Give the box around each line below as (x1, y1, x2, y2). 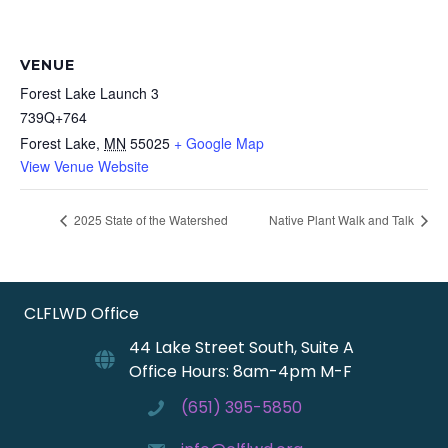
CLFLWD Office (24, 301, 139, 325)
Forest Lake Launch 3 (20, 83, 159, 104)
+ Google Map (174, 133, 264, 154)
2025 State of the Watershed (71, 210, 228, 228)
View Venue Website (20, 156, 149, 177)
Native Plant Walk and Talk (269, 210, 417, 228)
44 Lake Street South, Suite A (128, 335, 354, 359)
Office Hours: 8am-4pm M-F (128, 359, 352, 383)
